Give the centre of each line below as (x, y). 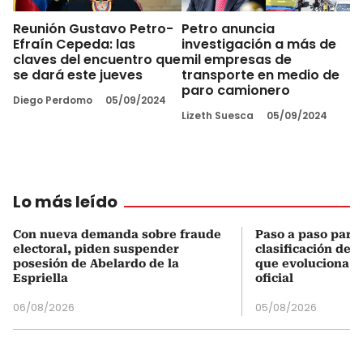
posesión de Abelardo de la (96, 263)
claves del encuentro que (97, 59)
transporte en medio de (261, 75)
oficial (274, 278)
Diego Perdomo (53, 100)
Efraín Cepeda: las (74, 44)
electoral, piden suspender (96, 248)
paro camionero (236, 90)
